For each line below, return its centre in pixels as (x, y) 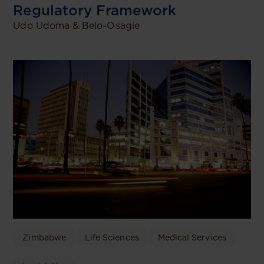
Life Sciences (112, 238)
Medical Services (192, 238)
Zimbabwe (44, 238)
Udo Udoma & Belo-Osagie (76, 26)
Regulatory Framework (95, 11)
